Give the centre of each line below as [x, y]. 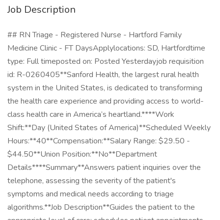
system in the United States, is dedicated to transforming [105, 88]
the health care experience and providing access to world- [106, 101]
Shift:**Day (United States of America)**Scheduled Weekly [109, 128]
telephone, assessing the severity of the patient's [92, 181]
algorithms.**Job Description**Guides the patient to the [101, 207]
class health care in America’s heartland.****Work [91, 114]
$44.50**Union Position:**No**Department [82, 154]
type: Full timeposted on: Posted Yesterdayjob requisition [106, 61]
